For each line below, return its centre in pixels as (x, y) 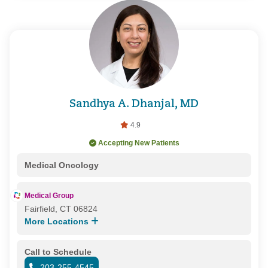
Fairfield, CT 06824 (61, 208)
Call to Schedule (58, 252)
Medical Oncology (61, 165)
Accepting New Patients (138, 143)
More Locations (57, 221)
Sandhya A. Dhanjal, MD (134, 104)
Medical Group (49, 195)
